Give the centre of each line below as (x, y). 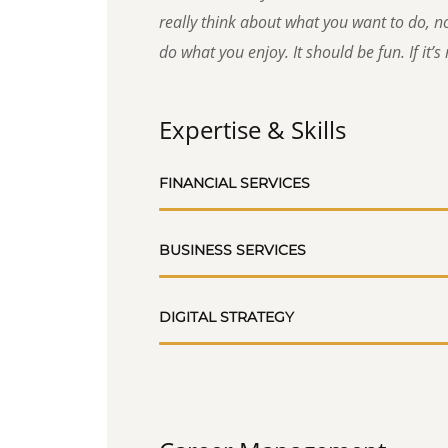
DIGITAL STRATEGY (226, 317)
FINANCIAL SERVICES (234, 183)
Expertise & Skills (252, 129)
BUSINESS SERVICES (232, 250)
